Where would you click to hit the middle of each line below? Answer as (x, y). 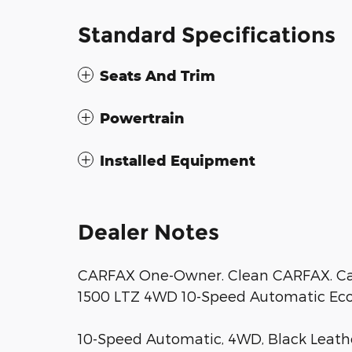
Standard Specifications (207, 35)
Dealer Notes (148, 232)
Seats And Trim (158, 75)
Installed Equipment (178, 160)
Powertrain (142, 117)
